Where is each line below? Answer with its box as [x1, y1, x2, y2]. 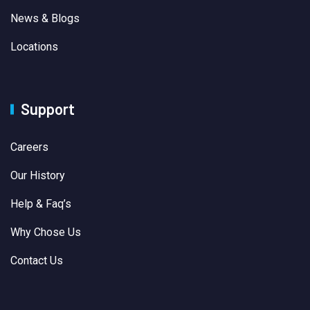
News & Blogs [10, 12, 80, 26]
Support [21, 100, 75, 118]
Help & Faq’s [10, 197, 71, 211]
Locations [10, 40, 58, 54]
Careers [10, 140, 48, 154]
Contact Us [10, 254, 63, 268]
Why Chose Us [10, 226, 81, 239]
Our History [10, 169, 65, 183]
